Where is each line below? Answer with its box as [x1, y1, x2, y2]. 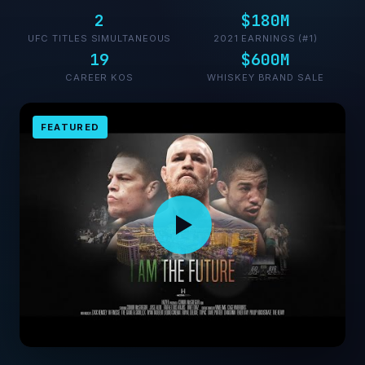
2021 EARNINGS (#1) [213, 33, 319, 44]
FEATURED [40, 121, 100, 133]
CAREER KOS [65, 72, 134, 83]
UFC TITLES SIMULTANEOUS [27, 33, 172, 44]
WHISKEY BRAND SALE [207, 72, 324, 83]
